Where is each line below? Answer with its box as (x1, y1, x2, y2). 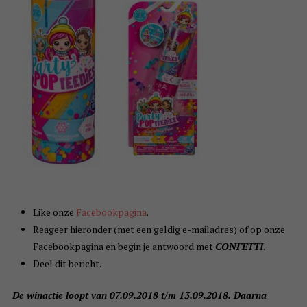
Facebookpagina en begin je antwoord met (32, 240, 215, 254)
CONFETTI (214, 240, 263, 254)
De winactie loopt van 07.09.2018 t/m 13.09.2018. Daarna (12, 288, 267, 302)
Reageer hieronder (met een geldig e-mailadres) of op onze (32, 223, 285, 236)
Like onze (32, 206, 76, 219)
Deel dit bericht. (32, 257, 101, 271)
